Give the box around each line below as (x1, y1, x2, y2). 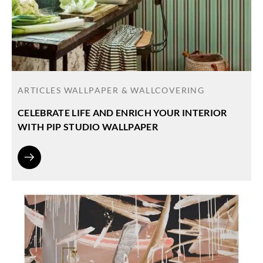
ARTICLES (18, 85, 64, 96)
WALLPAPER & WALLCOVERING (63, 85, 205, 96)
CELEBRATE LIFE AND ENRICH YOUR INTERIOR (18, 107, 227, 119)
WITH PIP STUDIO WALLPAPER (18, 121, 159, 133)
